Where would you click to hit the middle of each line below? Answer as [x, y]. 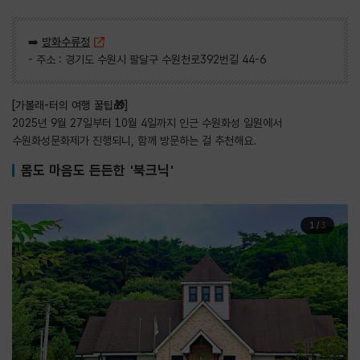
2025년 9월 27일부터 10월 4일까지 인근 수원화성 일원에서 [147, 123]
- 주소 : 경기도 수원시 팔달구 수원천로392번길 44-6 [147, 59]
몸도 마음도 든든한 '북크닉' [97, 170]
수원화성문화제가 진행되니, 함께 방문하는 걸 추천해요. [134, 140]
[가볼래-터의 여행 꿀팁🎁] [70, 105]
